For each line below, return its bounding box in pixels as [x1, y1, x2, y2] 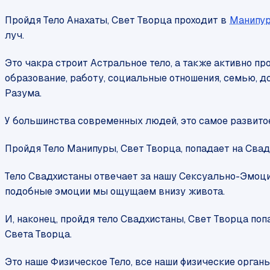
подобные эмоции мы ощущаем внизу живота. [5, 185, 225, 198]
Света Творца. [5, 228, 72, 241]
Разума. [5, 87, 42, 100]
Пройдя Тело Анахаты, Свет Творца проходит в [5, 14, 229, 27]
